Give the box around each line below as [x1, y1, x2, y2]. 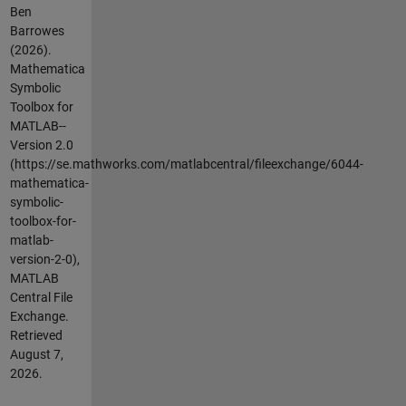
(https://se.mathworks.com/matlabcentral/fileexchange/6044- [9, 156, 363, 171]
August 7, [9, 346, 63, 362]
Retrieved [9, 327, 63, 343]
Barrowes [9, 23, 64, 38]
